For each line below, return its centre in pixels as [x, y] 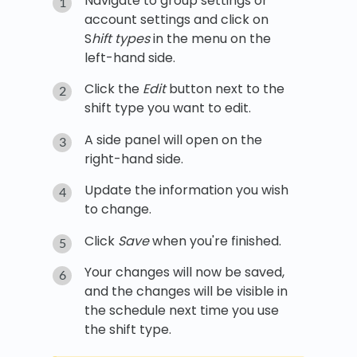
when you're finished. [215, 241]
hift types [121, 38]
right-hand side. [134, 159]
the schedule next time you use [182, 311]
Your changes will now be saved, [184, 273]
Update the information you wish [186, 190]
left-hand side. [130, 57]
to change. [118, 210]
